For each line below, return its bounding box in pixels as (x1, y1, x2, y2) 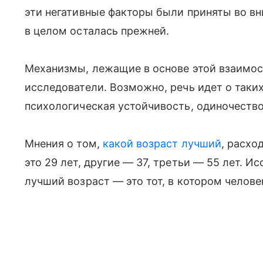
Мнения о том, (25, 137, 103, 150)
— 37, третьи (123, 156, 193, 168)
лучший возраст (25, 175, 113, 187)
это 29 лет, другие (25, 156, 123, 168)
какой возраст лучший (102, 137, 221, 150)
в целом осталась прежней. (25, 25, 170, 37)
